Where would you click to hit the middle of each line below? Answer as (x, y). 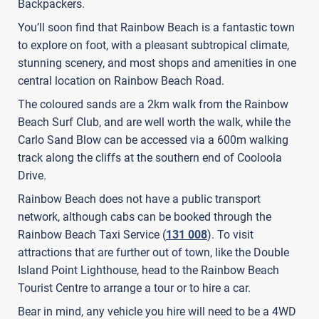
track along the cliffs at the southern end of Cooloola (150, 157)
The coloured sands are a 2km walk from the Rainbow (153, 104)
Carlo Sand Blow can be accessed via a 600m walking (153, 140)
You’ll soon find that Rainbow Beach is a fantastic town (156, 27)
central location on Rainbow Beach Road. (121, 80)
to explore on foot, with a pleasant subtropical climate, (153, 45)
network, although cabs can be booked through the (145, 216)
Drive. (32, 175)
